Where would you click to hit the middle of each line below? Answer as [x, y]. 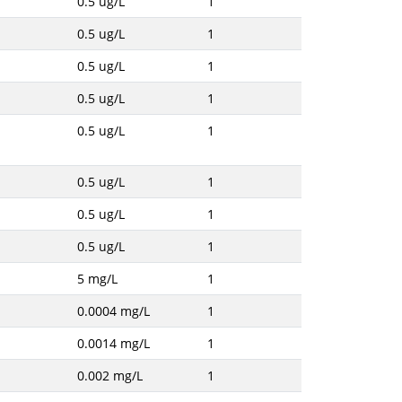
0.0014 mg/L [113, 343]
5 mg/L [97, 279]
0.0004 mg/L [113, 311]
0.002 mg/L [109, 376]
